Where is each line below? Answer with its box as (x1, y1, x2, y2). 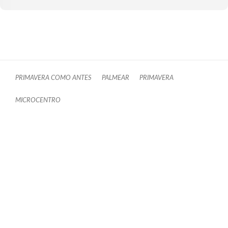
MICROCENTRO (15, 97, 61, 103)
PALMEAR (102, 75, 129, 81)
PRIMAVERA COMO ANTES (15, 75, 92, 81)
